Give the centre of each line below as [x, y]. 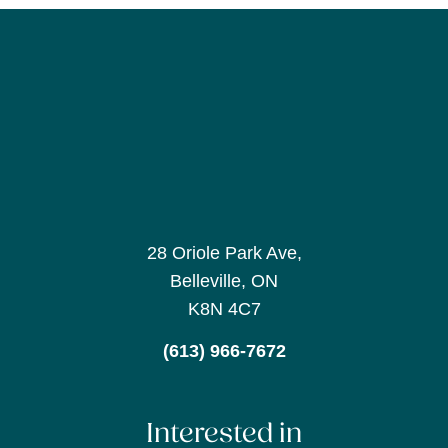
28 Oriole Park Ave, [224, 252]
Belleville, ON [224, 280]
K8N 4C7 [224, 308]
